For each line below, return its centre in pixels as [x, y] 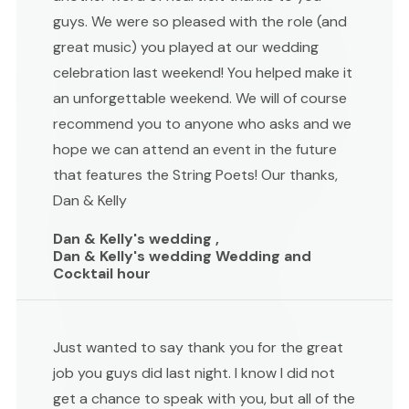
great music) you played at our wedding [186, 47]
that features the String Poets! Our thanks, [195, 174]
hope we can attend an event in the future [195, 149]
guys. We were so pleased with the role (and [200, 21]
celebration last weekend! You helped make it [203, 72]
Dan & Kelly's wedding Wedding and [182, 256]
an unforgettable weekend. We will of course [200, 98]
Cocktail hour [102, 273]
